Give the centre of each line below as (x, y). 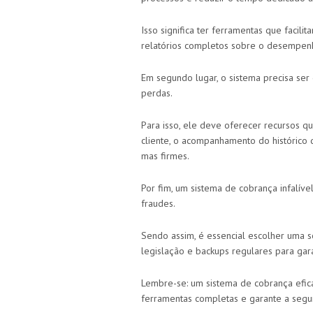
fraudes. (159, 204)
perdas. (157, 93)
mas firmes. (165, 156)
